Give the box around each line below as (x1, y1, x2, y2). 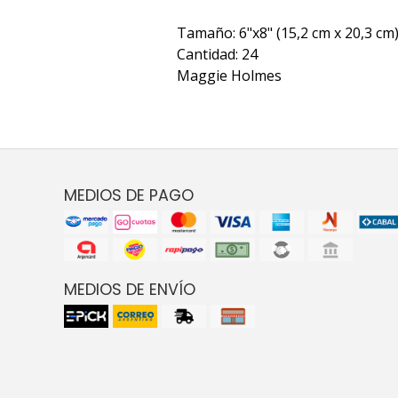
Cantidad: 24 (177, 44, 258, 64)
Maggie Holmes (177, 66, 282, 85)
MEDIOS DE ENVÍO (64, 279, 195, 300)
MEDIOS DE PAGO (64, 185, 194, 206)
